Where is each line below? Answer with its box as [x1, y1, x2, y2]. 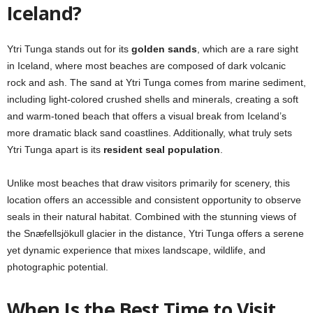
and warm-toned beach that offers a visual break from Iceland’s [7, 110, 286, 122]
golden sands [131, 43, 197, 54]
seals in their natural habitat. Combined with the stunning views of [7, 210, 296, 222]
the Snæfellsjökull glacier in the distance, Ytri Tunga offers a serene [7, 227, 304, 239]
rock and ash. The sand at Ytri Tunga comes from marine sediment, [7, 76, 306, 88]
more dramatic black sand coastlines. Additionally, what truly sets [7, 126, 292, 138]
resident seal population [103, 143, 220, 155]
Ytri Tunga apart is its [7, 143, 103, 155]
